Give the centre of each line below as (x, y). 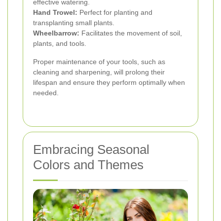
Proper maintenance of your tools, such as (99, 62)
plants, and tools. (60, 44)
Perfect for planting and (115, 13)
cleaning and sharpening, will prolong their (99, 72)
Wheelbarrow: (56, 33)
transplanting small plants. (74, 23)
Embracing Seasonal (91, 150)
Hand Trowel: (55, 13)
